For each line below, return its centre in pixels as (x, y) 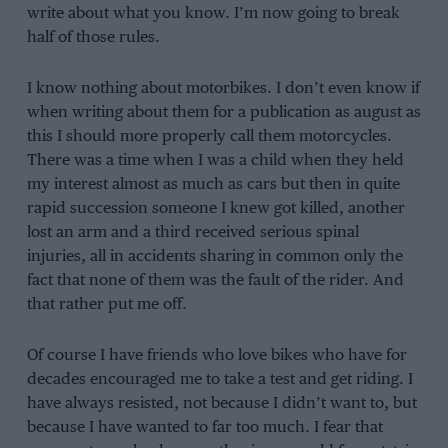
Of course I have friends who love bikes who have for (216, 355)
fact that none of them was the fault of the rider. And (215, 280)
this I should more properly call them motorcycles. (209, 136)
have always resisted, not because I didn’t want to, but (221, 403)
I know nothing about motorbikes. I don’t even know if (223, 88)
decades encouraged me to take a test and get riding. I (219, 379)
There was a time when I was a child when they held (215, 160)
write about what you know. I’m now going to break (213, 14)
